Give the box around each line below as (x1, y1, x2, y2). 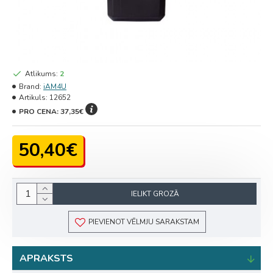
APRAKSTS (19, 252, 73, 265)
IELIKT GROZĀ (130, 189, 179, 199)
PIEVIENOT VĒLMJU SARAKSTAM (88, 217, 199, 227)
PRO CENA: (19, 106, 60, 116)
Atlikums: (25, 69, 58, 79)
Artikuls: (19, 93, 48, 102)
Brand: (19, 82, 41, 91)
